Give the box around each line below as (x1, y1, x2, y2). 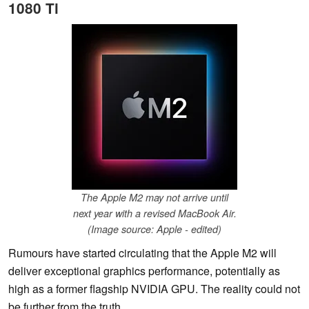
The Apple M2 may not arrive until (81, 190, 228, 205)
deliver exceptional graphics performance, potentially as (8, 263, 280, 279)
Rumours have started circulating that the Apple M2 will (8, 245, 277, 261)
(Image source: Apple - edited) (88, 222, 221, 237)
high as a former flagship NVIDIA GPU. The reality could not (8, 281, 300, 297)
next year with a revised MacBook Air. (72, 206, 237, 221)
